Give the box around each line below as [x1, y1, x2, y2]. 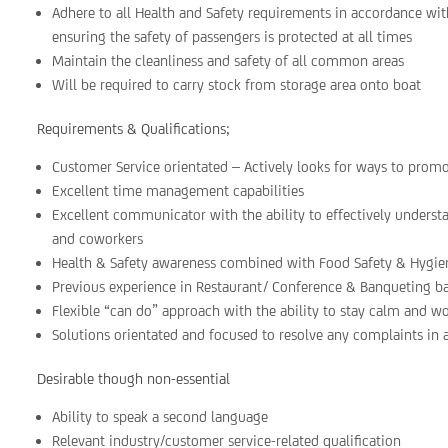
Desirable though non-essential [37, 370, 231, 387]
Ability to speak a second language [52, 408, 269, 425]
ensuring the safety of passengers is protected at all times [52, 28, 413, 45]
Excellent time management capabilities [52, 182, 305, 199]
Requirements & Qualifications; [37, 120, 231, 137]
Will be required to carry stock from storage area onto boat [52, 76, 422, 93]
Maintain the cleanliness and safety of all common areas [52, 52, 405, 69]
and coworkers [52, 230, 144, 247]
